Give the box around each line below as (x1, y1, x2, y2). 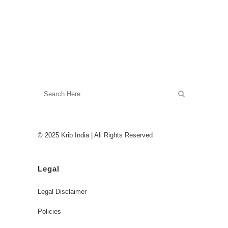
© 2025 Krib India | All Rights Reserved (38, 131, 153, 139)
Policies (38, 207, 61, 215)
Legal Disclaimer (38, 187, 87, 195)
